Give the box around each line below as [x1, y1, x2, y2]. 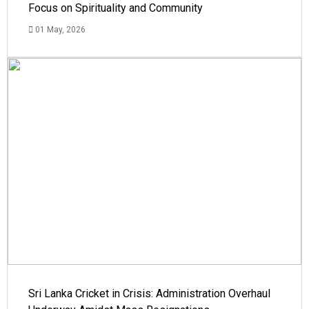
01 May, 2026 [33, 25, 86, 35]
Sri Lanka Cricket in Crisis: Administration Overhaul [28, 287, 270, 301]
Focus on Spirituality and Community [28, 1, 203, 15]
